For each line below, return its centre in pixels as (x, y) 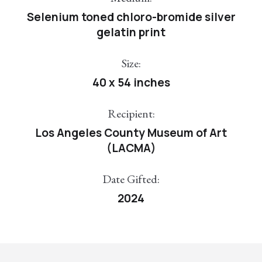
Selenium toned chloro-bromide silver (131, 17)
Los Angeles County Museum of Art (131, 133)
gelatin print (131, 32)
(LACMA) (131, 148)
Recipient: (131, 114)
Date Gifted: (131, 179)
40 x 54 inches (131, 83)
